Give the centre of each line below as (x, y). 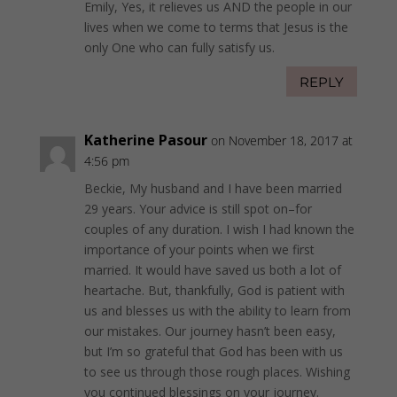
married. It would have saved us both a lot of (212, 270)
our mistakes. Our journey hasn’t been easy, (210, 331)
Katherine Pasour (145, 140)
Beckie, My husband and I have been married (213, 189)
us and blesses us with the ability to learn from (217, 311)
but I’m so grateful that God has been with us (213, 352)
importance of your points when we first (199, 250)
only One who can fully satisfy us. (179, 48)
